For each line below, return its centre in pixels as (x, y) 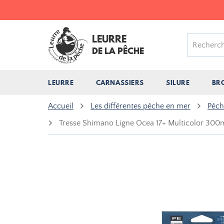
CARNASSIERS (120, 82)
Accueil (61, 106)
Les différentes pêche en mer (140, 106)
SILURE (178, 82)
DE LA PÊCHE (118, 51)
